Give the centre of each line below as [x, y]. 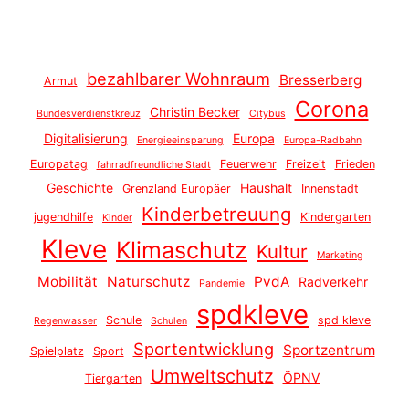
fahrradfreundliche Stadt [153, 164]
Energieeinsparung [180, 140]
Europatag [58, 163]
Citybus [267, 113]
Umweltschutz [212, 376]
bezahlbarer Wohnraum [178, 78]
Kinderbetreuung [216, 214]
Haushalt [266, 187]
